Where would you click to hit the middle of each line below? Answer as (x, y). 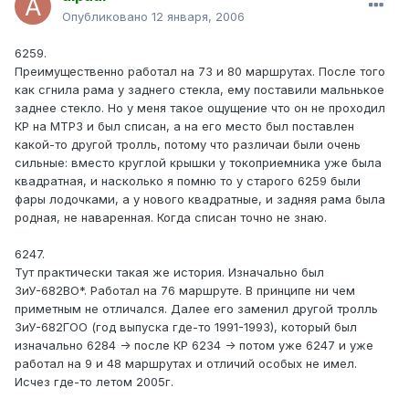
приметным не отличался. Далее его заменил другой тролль (196, 309)
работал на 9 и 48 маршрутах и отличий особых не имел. (186, 364)
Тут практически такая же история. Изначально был (169, 273)
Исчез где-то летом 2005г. (94, 382)
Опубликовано (107, 17)
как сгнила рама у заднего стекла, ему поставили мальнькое (199, 90)
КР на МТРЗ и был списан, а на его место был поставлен (184, 126)
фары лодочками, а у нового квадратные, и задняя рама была (200, 199)
